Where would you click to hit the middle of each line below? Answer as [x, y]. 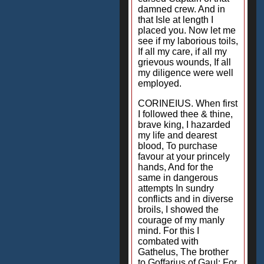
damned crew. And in [181, 9]
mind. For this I [169, 231]
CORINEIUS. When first [188, 103]
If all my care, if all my [182, 52]
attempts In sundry [176, 188]
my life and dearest [177, 135]
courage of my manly [181, 220]
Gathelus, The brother [183, 252]
